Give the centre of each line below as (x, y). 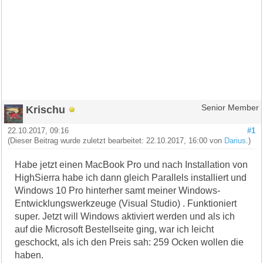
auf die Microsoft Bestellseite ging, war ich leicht (114, 229)
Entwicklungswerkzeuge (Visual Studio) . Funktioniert (126, 203)
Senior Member (230, 107)
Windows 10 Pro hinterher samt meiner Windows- (118, 190)
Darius (235, 141)
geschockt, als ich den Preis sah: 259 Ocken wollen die (129, 242)
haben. (29, 255)
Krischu (46, 109)
